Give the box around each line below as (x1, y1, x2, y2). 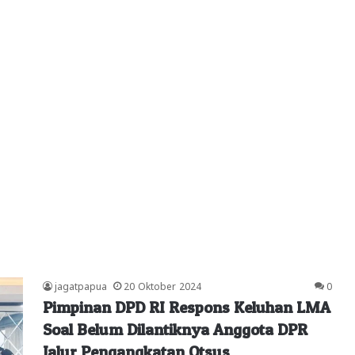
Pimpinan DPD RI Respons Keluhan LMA (43, 297, 330, 317)
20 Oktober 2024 (124, 279, 201, 291)
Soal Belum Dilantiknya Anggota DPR (43, 319, 307, 339)
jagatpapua (55, 279, 107, 291)
